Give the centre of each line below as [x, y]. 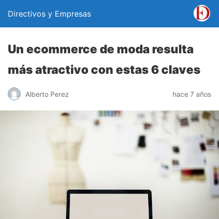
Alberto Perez [47, 94]
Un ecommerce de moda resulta [101, 49]
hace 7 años [192, 94]
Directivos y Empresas [49, 14]
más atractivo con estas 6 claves [104, 70]
